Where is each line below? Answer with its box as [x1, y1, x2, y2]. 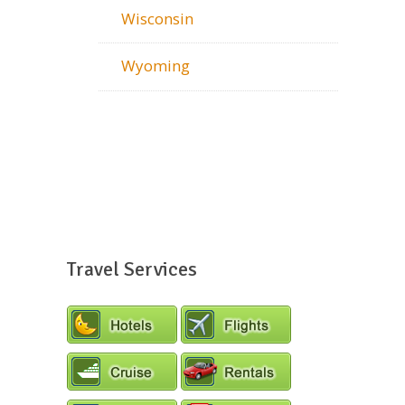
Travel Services [67, 257, 197, 282]
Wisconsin [121, 7, 193, 29]
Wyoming [121, 55, 190, 77]
